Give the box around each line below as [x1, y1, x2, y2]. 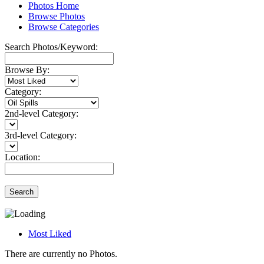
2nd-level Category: [5, 108, 78, 118]
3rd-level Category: [5, 130, 77, 140]
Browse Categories [28, 21, 99, 32]
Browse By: [5, 64, 49, 75]
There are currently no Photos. [5, 248, 117, 259]
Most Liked [28, 228, 71, 239]
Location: [5, 151, 40, 162]
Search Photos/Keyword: [5, 41, 98, 52]
